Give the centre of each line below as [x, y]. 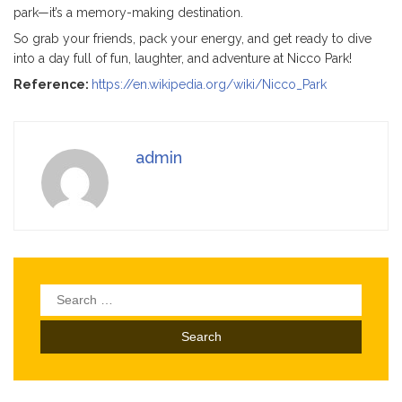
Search [62, 293]
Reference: [52, 84]
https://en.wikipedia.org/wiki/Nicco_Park [209, 84]
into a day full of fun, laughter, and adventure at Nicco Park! [183, 58]
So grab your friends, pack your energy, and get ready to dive [192, 38]
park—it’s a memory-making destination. [128, 12]
